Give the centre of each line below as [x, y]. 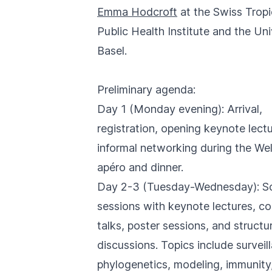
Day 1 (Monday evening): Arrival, [180, 109]
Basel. [112, 51]
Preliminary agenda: [148, 90]
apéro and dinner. [140, 167]
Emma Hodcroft [137, 12]
